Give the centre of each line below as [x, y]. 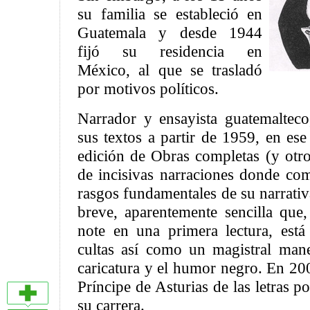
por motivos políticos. [148, 89]
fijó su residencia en [170, 51]
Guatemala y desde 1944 [170, 33]
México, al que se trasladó [170, 70]
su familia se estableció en [170, 14]
